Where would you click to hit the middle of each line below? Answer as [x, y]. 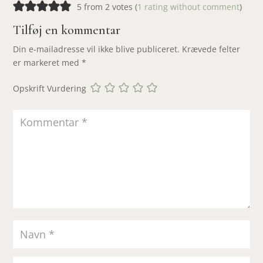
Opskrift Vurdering [50, 88]
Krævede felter [211, 49]
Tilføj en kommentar [67, 30]
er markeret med [48, 62]
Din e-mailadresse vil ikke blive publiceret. [97, 49]
